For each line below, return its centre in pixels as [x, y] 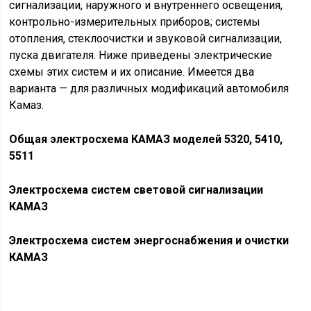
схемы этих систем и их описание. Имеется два [132, 72]
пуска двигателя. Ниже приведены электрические [141, 55]
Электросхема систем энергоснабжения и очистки [149, 241]
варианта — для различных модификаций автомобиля [149, 89]
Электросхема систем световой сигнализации [136, 190]
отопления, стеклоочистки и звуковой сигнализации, [146, 39]
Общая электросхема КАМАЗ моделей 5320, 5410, [146, 139]
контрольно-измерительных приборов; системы [135, 22]
